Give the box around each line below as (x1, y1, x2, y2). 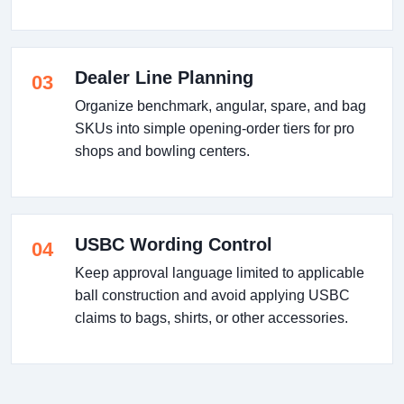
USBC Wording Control (75, 234, 272, 254)
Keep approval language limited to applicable (75, 264, 364, 280)
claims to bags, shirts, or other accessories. (75, 309, 348, 326)
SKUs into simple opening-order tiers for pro (75, 120, 354, 136)
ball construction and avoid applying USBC (75, 287, 350, 303)
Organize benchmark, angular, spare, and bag (75, 97, 366, 114)
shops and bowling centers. (75, 142, 250, 159)
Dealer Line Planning (75, 67, 253, 87)
